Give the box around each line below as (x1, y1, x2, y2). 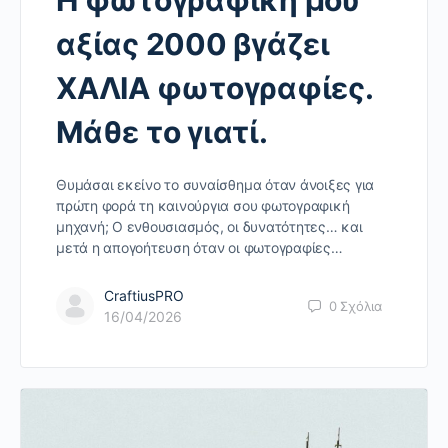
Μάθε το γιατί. (56, 114, 268, 151)
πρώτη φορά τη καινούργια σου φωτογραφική (56, 197, 350, 215)
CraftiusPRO (104, 287, 184, 305)
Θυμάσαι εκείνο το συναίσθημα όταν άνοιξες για (56, 176, 375, 194)
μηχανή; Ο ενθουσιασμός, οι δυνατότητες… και (56, 218, 363, 236)
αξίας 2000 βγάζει (56, 26, 330, 63)
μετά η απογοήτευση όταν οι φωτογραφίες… (56, 239, 343, 257)
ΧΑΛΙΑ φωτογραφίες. (56, 70, 373, 107)
